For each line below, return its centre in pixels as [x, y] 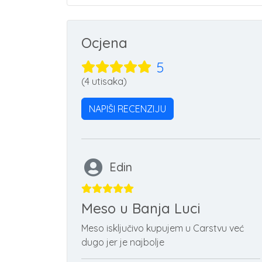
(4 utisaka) [104, 81]
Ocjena [104, 42]
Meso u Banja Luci [141, 208]
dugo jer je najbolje [123, 242]
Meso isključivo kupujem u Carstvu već [163, 228]
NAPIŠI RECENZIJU [127, 108]
